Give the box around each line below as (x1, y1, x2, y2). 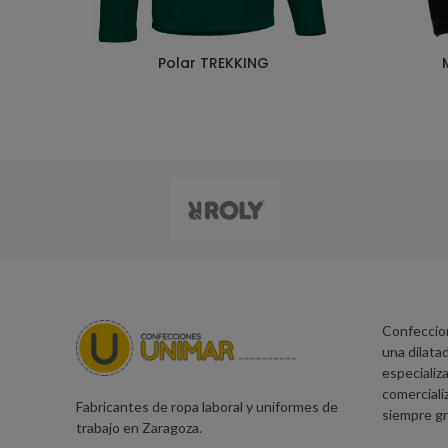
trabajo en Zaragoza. (76, 419, 202, 437)
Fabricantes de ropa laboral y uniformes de (76, 398, 338, 416)
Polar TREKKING (158, 53, 270, 73)
